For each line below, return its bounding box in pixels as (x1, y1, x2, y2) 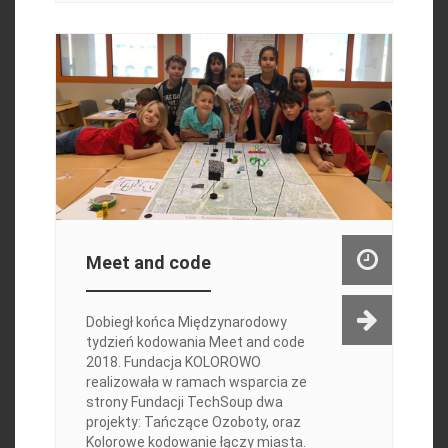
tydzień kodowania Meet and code (85, 334, 305, 351)
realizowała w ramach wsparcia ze (85, 374, 307, 391)
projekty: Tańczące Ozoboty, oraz (85, 414, 301, 431)
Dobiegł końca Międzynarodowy (85, 314, 287, 331)
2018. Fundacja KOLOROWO (85, 354, 261, 371)
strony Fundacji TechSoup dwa (85, 394, 283, 411)
